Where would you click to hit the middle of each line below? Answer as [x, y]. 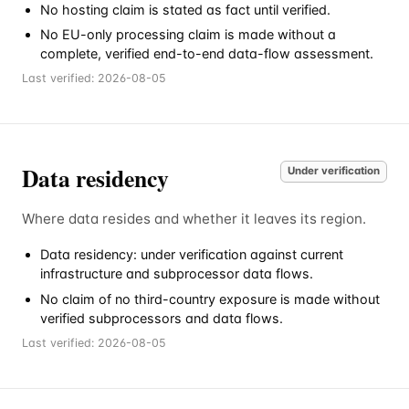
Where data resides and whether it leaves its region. [194, 219]
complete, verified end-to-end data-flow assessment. [207, 53]
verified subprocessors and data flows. [162, 318]
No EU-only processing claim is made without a [188, 34]
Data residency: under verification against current [192, 255]
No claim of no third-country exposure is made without [210, 299]
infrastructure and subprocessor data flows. [177, 274]
